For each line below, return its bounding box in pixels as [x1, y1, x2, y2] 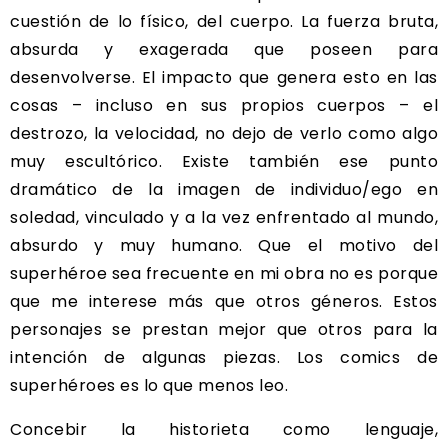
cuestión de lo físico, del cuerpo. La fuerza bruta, [10, 9, 438, 33]
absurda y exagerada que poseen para [10, 37, 438, 61]
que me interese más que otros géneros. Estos [10, 289, 438, 313]
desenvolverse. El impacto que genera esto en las [10, 65, 438, 89]
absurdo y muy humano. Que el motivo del [10, 233, 438, 257]
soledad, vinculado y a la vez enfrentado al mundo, [10, 205, 438, 229]
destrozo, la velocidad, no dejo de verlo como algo [10, 121, 438, 145]
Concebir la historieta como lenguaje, [10, 417, 438, 441]
